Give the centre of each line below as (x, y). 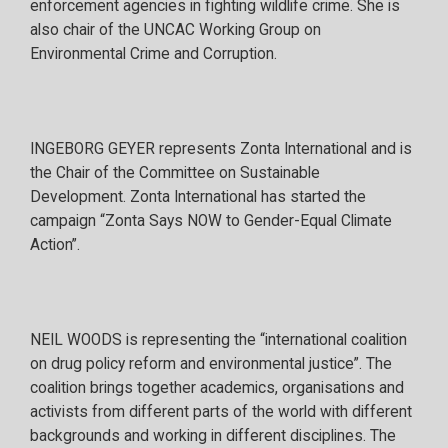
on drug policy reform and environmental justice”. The (211, 364)
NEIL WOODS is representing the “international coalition (218, 340)
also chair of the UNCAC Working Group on (175, 29)
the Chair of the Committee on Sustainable (175, 172)
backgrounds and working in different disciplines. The (213, 436)
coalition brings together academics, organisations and (217, 388)
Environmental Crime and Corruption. (153, 53)
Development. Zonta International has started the (198, 196)
